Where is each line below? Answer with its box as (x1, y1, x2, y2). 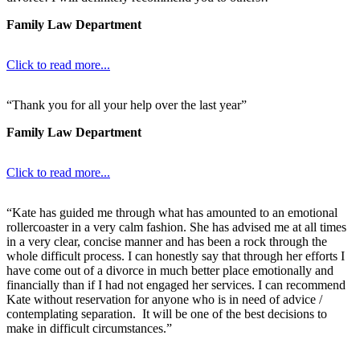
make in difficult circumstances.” (6, 321, 172, 335)
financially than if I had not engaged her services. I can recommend (6, 277, 346, 292)
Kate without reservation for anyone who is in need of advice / (6, 292, 322, 306)
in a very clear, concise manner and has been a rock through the (6, 234, 327, 248)
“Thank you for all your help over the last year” (6, 97, 247, 112)
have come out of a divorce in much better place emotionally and (6, 263, 333, 277)
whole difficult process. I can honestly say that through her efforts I (6, 248, 345, 263)
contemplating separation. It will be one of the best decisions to (6, 306, 327, 321)
